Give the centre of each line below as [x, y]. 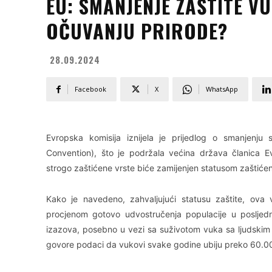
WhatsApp [222, 89]
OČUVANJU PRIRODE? [137, 30]
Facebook [90, 89]
